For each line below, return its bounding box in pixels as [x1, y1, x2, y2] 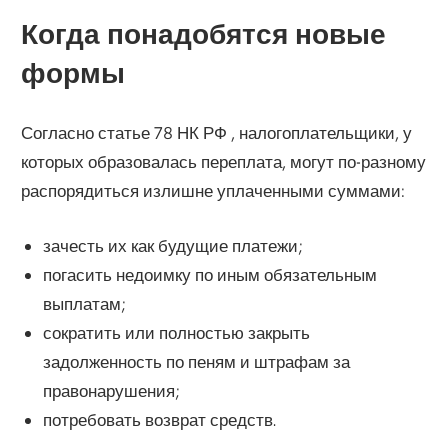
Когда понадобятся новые [21, 16, 387, 51]
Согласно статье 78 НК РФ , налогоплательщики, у [21, 122, 413, 144]
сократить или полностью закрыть [42, 321, 310, 343]
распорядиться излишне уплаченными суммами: [21, 180, 406, 202]
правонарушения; [42, 379, 180, 401]
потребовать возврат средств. [42, 408, 276, 430]
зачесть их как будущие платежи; [42, 234, 303, 256]
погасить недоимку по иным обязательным [42, 263, 377, 285]
